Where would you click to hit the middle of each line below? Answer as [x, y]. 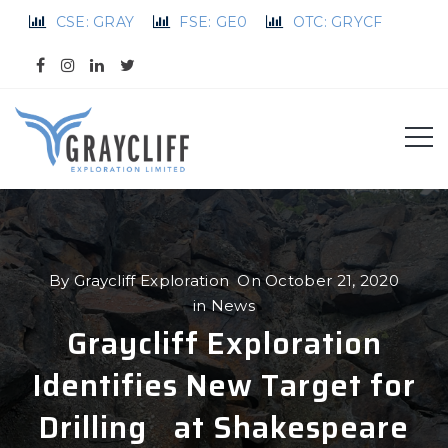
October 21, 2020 [332, 280]
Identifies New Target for [224, 385]
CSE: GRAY [95, 22]
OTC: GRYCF [337, 22]
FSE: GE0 [213, 22]
